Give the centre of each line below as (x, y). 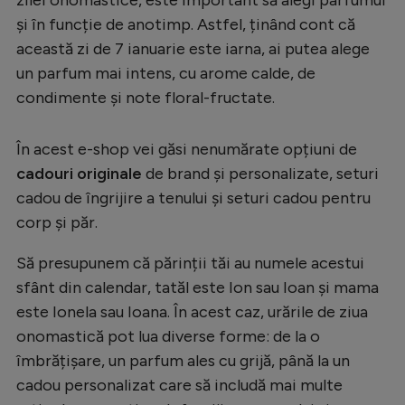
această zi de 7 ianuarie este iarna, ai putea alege (193, 48)
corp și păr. (57, 222)
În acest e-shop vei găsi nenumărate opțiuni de (187, 149)
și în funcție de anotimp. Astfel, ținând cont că (186, 24)
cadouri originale (79, 173)
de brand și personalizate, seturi (260, 173)
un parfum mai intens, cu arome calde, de (166, 73)
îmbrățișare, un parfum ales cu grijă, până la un (183, 360)
